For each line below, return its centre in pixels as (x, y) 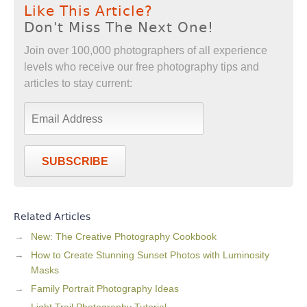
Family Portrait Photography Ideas (105, 289)
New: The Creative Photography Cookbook (124, 237)
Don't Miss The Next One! (119, 28)
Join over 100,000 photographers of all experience (146, 51)
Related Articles (52, 217)
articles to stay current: (78, 84)
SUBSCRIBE (75, 162)
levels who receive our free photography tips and (142, 67)
